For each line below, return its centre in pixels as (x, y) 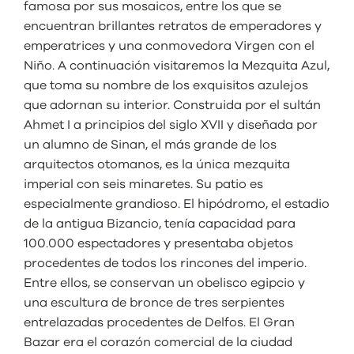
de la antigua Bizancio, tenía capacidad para (160, 224)
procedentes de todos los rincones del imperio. (165, 264)
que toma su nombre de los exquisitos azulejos (166, 86)
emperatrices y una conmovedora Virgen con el (169, 46)
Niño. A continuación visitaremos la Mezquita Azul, (177, 66)
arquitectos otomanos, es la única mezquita (157, 165)
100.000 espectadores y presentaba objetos (158, 244)
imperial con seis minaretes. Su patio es (143, 185)
